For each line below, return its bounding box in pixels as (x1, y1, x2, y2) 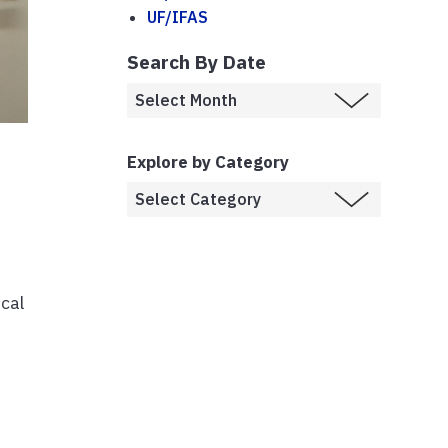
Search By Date (127, 48, 266, 74)
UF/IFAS (147, 6, 208, 27)
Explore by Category (127, 150, 289, 173)
